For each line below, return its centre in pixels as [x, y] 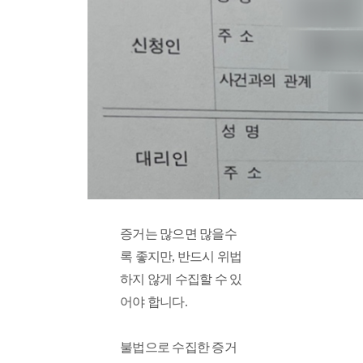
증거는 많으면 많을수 [178, 234]
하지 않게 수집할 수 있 [181, 279]
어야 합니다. [155, 302]
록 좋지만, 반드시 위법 [181, 256]
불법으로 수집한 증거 [178, 347]
